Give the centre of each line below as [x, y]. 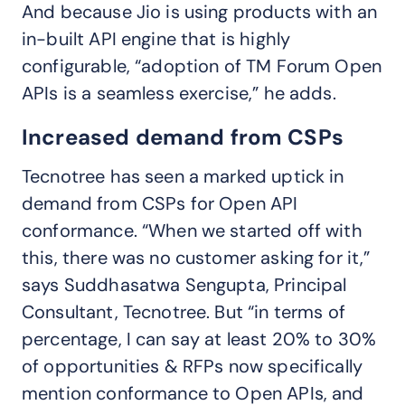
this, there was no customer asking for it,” [196, 258]
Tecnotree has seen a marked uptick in [183, 176]
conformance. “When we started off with [192, 231]
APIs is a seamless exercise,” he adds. [179, 93]
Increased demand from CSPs [183, 137]
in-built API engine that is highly [156, 39]
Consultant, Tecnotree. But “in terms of [184, 312]
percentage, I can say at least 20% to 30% [199, 339]
